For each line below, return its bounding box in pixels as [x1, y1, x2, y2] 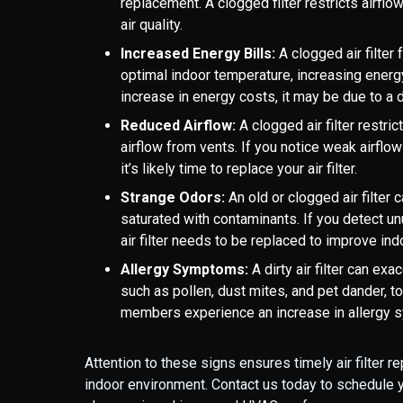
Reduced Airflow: [121, 117, 237, 134]
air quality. [121, 16, 184, 33]
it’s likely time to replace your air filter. [121, 160, 358, 177]
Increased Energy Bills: [121, 45, 276, 62]
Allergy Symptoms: [121, 261, 253, 278]
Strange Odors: [121, 189, 226, 206]
